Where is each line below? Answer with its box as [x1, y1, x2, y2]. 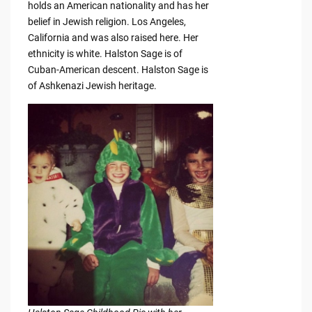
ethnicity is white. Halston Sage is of [27, 48, 182, 60]
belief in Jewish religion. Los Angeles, [27, 16, 186, 28]
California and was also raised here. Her [27, 32, 198, 44]
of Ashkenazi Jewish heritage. [27, 80, 157, 92]
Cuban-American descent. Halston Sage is [27, 64, 208, 76]
